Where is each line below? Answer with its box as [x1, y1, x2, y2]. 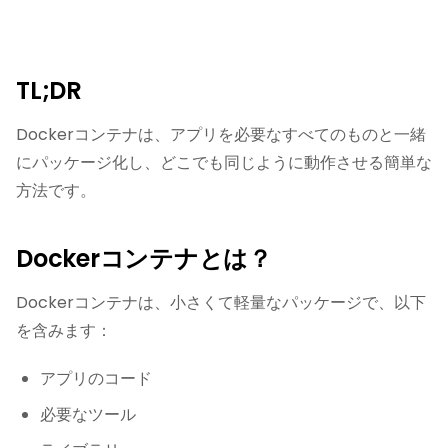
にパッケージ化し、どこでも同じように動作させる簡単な [16, 151, 432, 174]
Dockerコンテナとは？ [16, 242, 272, 275]
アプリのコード [40, 367, 152, 390]
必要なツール [40, 403, 136, 426]
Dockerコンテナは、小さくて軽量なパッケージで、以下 [16, 291, 426, 314]
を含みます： [16, 319, 112, 342]
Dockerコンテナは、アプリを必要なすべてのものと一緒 [16, 123, 426, 146]
